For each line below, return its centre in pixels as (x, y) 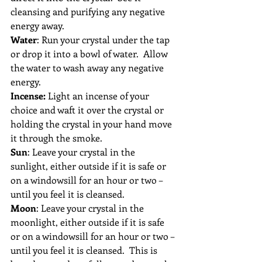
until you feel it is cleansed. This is (85, 250)
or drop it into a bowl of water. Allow (90, 54)
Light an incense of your (99, 96)
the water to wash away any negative (88, 68)
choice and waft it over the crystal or (88, 110)
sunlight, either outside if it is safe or (89, 166)
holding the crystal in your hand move (92, 124)
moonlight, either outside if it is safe (89, 222)
